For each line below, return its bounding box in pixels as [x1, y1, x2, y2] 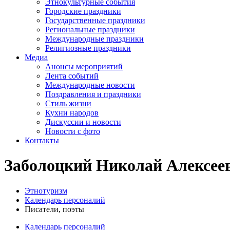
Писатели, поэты [25, 204, 84, 214]
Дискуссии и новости [45, 118, 121, 126]
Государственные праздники [45, 16, 145, 25]
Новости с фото [45, 127, 100, 136]
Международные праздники [45, 34, 144, 43]
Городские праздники [45, 7, 121, 15]
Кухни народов [45, 108, 99, 117]
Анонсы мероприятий [45, 62, 123, 71]
